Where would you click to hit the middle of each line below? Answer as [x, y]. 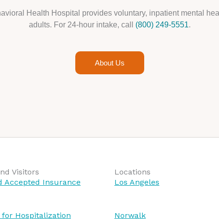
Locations [132, 172]
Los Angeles [137, 182]
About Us [109, 63]
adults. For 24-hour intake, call [82, 24]
